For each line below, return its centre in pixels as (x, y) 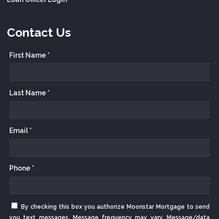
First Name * (30, 55)
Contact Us (39, 33)
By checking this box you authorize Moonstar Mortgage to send (115, 207)
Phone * (22, 168)
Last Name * (30, 93)
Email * (21, 131)
